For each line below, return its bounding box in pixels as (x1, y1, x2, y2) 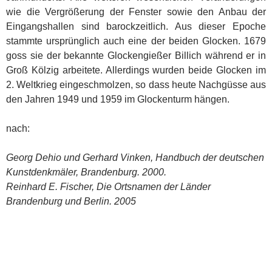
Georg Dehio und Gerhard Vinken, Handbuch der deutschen (6, 152, 264, 163)
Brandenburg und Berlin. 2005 (6, 195, 136, 206)
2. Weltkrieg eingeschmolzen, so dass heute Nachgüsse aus (6, 79, 266, 90)
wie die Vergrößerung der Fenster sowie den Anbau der (6, 6, 266, 17)
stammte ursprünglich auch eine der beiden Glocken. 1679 (6, 35, 266, 46)
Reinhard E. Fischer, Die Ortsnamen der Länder (6, 181, 211, 192)
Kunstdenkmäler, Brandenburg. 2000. (6, 166, 166, 177)
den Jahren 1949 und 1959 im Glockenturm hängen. (6, 93, 229, 104)
